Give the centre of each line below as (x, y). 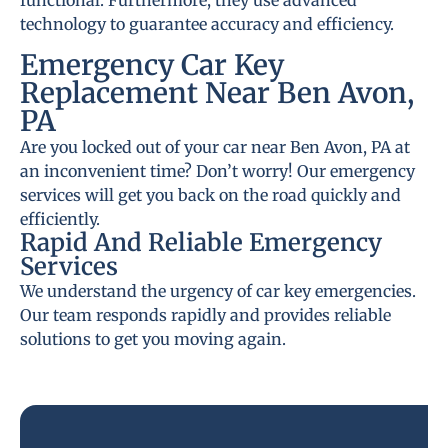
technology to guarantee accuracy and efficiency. (207, 24)
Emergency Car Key (152, 64)
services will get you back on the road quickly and (210, 194)
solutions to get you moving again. (153, 338)
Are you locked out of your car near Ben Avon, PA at (215, 146)
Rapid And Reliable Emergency (201, 242)
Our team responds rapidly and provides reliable (205, 314)
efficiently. (60, 218)
